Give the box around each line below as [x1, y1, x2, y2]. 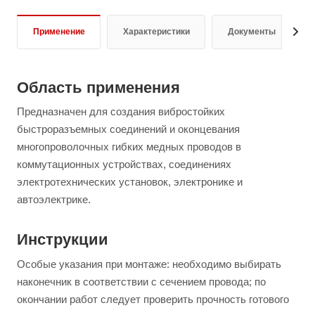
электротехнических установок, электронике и [17, 176, 243, 188]
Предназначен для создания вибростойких [17, 105, 225, 118]
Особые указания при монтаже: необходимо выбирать [17, 257, 281, 270]
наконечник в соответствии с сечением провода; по [17, 275, 266, 288]
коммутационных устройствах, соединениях [17, 158, 231, 171]
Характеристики [123, 26, 190, 37]
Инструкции [17, 231, 108, 249]
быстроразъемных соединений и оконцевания [17, 123, 240, 136]
